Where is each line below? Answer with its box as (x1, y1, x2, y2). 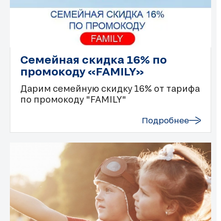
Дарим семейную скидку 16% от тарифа (20, 83, 200, 94)
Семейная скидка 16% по (20, 53, 167, 66)
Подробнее (142, 115, 189, 125)
